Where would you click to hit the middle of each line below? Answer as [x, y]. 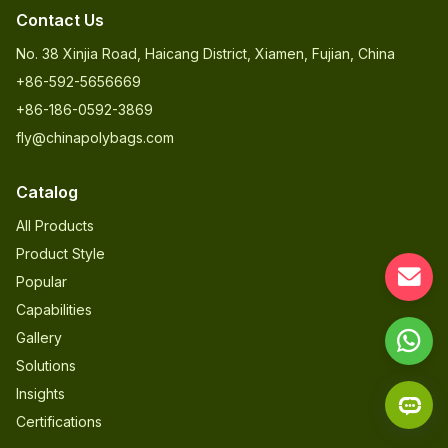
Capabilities [54, 309]
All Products [55, 225]
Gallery [39, 337]
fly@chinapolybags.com [95, 137]
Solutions [46, 365]
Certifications [59, 421]
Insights [40, 393]
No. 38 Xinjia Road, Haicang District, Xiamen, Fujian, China [205, 53]
